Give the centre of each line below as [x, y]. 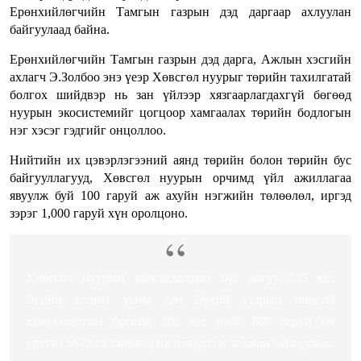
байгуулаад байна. [60, 30]
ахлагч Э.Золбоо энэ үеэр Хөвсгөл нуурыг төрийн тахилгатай [180, 77]
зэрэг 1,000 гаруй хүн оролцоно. [99, 214]
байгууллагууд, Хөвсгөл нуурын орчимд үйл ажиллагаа [180, 178]
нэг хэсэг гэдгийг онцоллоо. [88, 131]
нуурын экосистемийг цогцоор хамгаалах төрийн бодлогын [180, 113]
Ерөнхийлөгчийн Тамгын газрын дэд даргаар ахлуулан [180, 12]
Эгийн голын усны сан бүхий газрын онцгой [180, 300]
